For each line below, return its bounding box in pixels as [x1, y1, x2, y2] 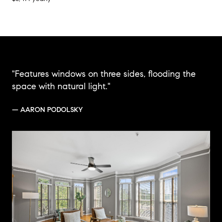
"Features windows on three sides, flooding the [12, 68, 196, 79]
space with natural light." [12, 80, 111, 92]
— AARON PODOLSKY [12, 105, 83, 114]
